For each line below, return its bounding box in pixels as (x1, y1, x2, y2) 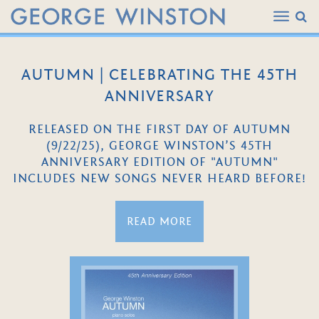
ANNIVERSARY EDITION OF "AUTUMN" (41, 155, 278, 170)
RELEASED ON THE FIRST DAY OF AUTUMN (28, 122, 291, 137)
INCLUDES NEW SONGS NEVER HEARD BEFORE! (13, 171, 306, 187)
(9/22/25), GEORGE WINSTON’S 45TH (46, 138, 273, 154)
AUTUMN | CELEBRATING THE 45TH (21, 66, 298, 85)
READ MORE (127, 215, 192, 229)
